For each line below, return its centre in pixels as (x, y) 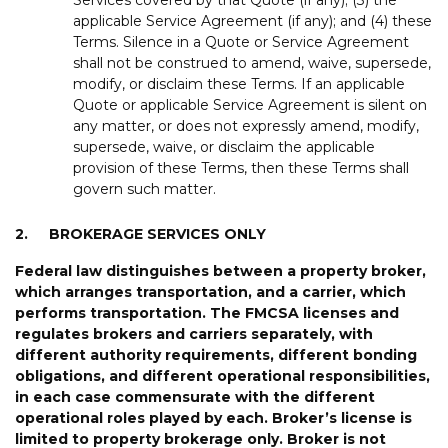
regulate (48, 333)
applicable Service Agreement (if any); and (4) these (252, 20)
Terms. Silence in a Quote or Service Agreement (241, 41)
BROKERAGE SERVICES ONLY (157, 233)
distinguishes (157, 270)
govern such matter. (144, 188)
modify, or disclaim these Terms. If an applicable (239, 83)
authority (125, 354)
